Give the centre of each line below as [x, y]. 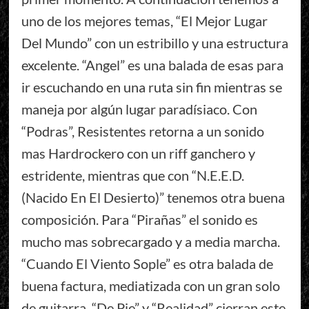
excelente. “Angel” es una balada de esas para [152, 64]
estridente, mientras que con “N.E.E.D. [132, 175]
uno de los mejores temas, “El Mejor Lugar [144, 20]
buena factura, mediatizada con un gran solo [150, 285]
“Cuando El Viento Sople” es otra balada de [147, 263]
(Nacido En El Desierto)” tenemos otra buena [153, 197]
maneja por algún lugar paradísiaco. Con [139, 109]
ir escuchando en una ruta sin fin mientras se [151, 87]
